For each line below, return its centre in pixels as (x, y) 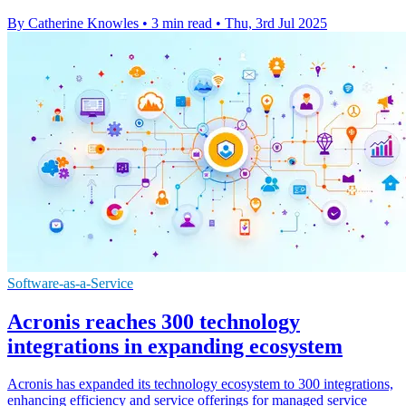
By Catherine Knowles (73, 23)
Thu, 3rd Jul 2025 (276, 23)
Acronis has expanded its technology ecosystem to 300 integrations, (200, 384)
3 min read (182, 23)
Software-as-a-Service (70, 283)
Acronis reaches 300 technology (154, 321)
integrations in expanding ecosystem (175, 346)
